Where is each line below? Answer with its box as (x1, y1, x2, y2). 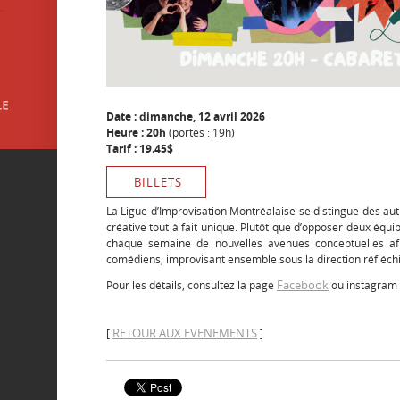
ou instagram (329, 278, 397, 293)
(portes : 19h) (166, 125, 235, 140)
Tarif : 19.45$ (106, 141, 173, 156)
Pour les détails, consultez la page (106, 278, 277, 293)
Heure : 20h (106, 125, 166, 140)
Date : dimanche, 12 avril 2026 (106, 109, 265, 124)
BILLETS (134, 174, 182, 190)
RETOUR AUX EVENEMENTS (112, 325, 257, 341)
